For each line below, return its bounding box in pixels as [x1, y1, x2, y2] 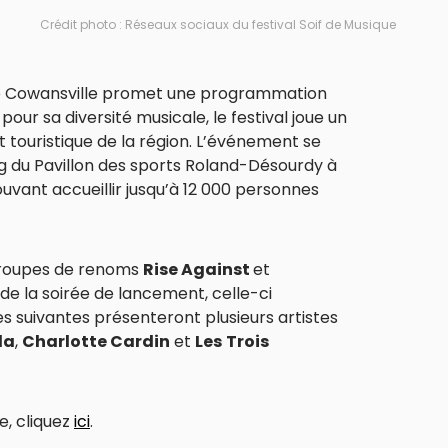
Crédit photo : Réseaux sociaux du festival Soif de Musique [40, 15, 396, 33]
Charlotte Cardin [22, 329, 170, 353]
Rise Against [143, 257, 253, 281]
